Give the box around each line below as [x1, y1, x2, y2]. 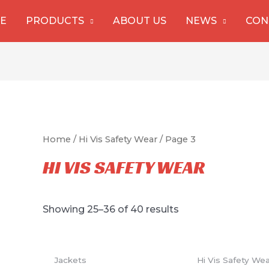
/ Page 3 [157, 134, 196, 145]
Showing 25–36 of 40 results [42, 204, 179, 216]
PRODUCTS [25, 15, 84, 26]
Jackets [53, 255, 86, 265]
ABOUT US [112, 15, 166, 26]
